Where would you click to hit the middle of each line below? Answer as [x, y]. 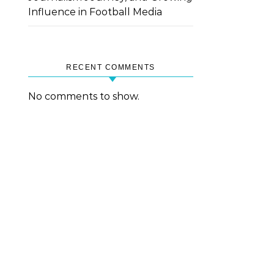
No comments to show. [84, 96]
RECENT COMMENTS [111, 67]
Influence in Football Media [95, 12]
